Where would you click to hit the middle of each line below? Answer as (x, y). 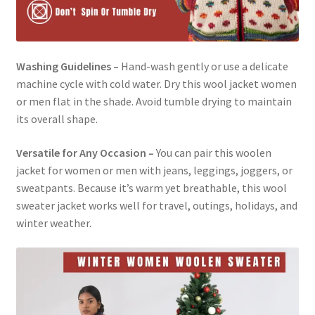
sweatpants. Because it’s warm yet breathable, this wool (151, 187)
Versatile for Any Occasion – (85, 152)
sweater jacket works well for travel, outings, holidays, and (156, 205)
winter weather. (53, 223)
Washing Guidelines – (67, 66)
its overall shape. (57, 119)
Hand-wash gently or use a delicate (203, 66)
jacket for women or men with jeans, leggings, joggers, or (154, 170)
